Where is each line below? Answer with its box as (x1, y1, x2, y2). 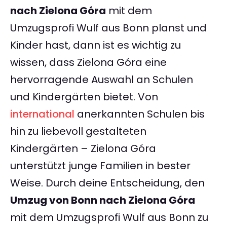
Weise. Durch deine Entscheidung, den (10, 176, 205, 191)
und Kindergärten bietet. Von (10, 90, 158, 104)
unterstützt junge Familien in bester (10, 159, 191, 173)
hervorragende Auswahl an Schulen (10, 72, 193, 87)
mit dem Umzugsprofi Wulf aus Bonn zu (10, 210, 208, 225)
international (10, 107, 74, 122)
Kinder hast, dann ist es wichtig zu (10, 38, 181, 53)
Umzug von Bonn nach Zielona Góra (10, 193, 195, 208)
